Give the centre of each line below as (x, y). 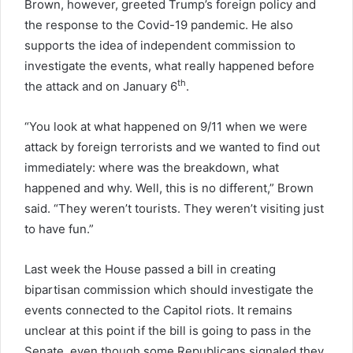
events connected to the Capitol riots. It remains (158, 310)
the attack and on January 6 (101, 86)
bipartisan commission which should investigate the (169, 289)
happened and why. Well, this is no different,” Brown (169, 188)
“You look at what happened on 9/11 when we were (166, 126)
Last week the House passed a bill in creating (150, 269)
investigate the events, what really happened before (169, 65)
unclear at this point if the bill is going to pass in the (168, 330)
